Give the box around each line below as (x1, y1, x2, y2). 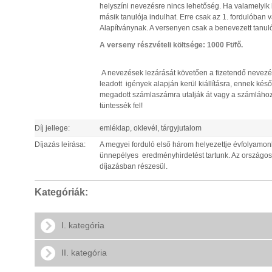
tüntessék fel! (100, 102, 143, 109)
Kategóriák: (35, 187, 90, 197)
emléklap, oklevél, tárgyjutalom (100, 124, 202, 132)
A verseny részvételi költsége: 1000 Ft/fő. (100, 41, 243, 49)
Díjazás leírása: (35, 141, 86, 148)
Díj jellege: (35, 124, 70, 132)
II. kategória (61, 247, 107, 257)
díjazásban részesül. (100, 163, 168, 170)
